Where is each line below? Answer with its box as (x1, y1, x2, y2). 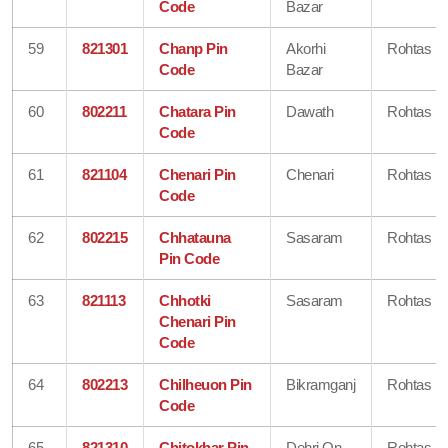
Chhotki (159, 291, 211, 309)
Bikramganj (286, 375, 356, 393)
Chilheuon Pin (159, 375, 252, 393)
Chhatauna (159, 228, 231, 246)
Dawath (286, 102, 334, 120)
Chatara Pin (159, 102, 236, 120)
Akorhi (286, 39, 326, 57)
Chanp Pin (159, 39, 228, 57)
